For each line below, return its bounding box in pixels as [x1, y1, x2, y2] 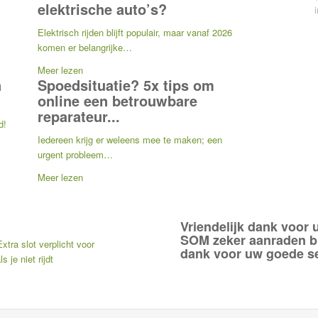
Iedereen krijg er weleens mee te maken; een [37, 133, 222, 147]
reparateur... [37, 106, 120, 127]
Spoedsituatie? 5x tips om [37, 75, 214, 96]
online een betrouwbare [37, 90, 197, 111]
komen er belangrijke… [37, 40, 132, 55]
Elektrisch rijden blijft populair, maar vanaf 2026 [37, 26, 232, 40]
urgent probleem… [37, 148, 113, 162]
